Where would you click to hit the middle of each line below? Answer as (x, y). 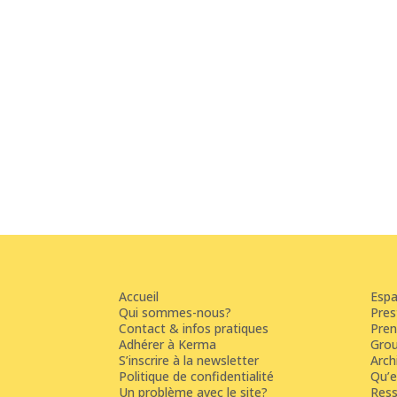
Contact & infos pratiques (194, 329)
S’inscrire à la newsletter (189, 361)
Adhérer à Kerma (168, 345)
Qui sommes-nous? (175, 313)
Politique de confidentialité (197, 377)
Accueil (139, 297)
